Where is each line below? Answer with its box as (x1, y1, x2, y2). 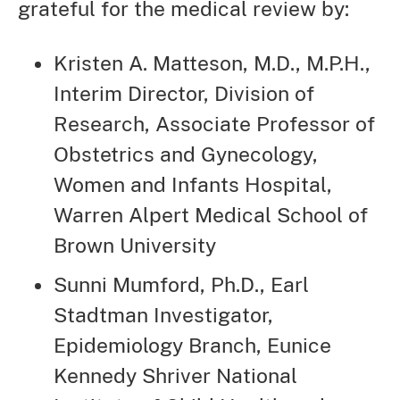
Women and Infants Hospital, (54, 171, 332, 196)
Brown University (54, 232, 216, 257)
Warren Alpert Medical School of (54, 202, 368, 227)
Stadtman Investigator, (54, 302, 273, 327)
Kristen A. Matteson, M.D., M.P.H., (54, 50, 371, 75)
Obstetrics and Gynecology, (54, 141, 318, 166)
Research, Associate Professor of (54, 111, 375, 136)
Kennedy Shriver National (54, 362, 297, 387)
